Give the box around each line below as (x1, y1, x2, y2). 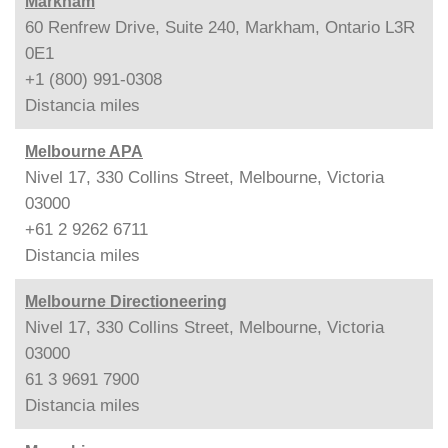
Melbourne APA (25, 142, 143, 160)
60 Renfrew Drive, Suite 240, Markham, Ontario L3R (25, 17, 415, 37)
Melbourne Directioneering (25, 292, 227, 310)
